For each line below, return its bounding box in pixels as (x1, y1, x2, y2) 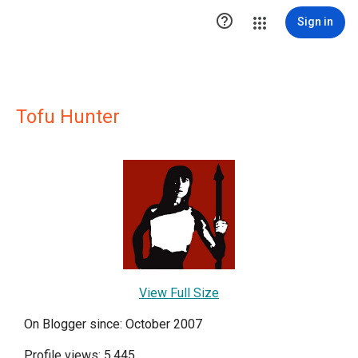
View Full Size (139, 285, 219, 301)
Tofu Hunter (16, 105, 120, 128)
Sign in (297, 15, 333, 28)
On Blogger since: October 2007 (24, 316, 202, 332)
